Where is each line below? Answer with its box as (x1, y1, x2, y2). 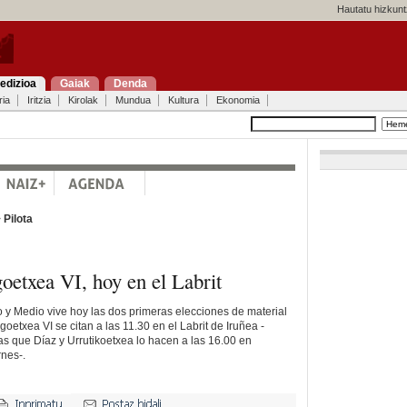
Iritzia (26, 94, 51, 105)
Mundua (114, 94, 151, 105)
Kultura (167, 94, 199, 105)
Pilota (3, 212, 33, 225)
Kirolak (67, 94, 98, 105)
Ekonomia (215, 94, 260, 105)
